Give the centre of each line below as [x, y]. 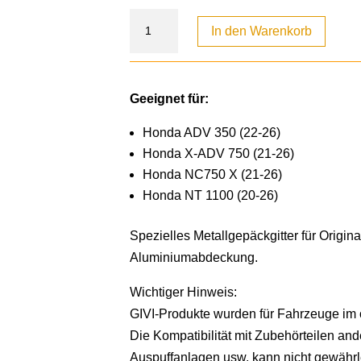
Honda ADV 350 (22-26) [212, 133]
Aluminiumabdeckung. [194, 258]
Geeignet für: [170, 99]
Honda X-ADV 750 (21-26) [219, 154]
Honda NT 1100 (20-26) [211, 196]
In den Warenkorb [262, 31]
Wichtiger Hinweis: [184, 293]
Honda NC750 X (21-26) [213, 175]
